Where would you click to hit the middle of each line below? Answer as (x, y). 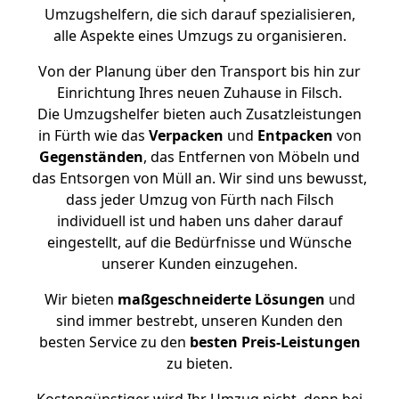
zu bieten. (199, 363)
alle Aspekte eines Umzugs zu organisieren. (199, 36)
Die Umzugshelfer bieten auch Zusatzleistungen (199, 114)
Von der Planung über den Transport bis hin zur (199, 71)
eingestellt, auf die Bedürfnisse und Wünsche (199, 242)
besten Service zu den (114, 342)
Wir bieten (81, 299)
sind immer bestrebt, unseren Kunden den (199, 321)
